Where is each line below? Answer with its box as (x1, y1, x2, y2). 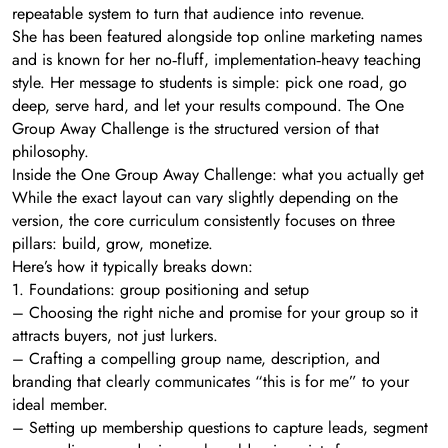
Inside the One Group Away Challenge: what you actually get (12, 162, 424, 186)
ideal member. (12, 392, 108, 416)
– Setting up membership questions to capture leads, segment (12, 415, 428, 439)
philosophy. (12, 139, 89, 163)
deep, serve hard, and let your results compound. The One (12, 93, 404, 117)
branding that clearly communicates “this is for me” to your (12, 369, 409, 393)
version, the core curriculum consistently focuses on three (12, 208, 395, 232)
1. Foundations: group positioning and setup (12, 277, 309, 301)
